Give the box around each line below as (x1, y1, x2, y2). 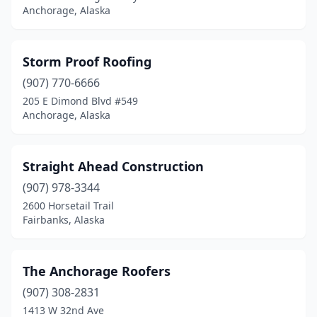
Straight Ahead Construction (23, 158, 204, 175)
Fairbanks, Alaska (23, 213, 105, 226)
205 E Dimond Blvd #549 (23, 94, 138, 108)
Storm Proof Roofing (23, 53, 151, 70)
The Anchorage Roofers (23, 263, 171, 279)
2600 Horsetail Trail (23, 199, 114, 212)
